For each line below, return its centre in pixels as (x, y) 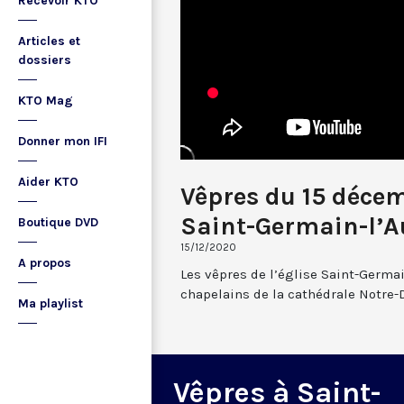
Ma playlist (50, 303)
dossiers (45, 60)
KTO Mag (46, 101)
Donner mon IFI (63, 141)
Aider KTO (48, 182)
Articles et (49, 41)
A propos (45, 263)
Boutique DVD (58, 222)
